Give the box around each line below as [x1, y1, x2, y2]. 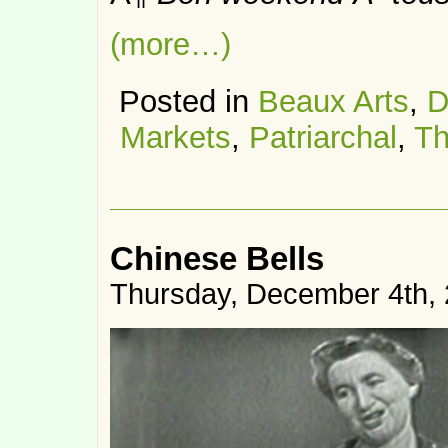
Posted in [119, 84, 258, 119]
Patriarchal [248, 120, 397, 155]
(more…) [110, 27, 231, 62]
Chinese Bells [110, 240, 324, 277]
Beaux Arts [258, 84, 409, 119]
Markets [119, 120, 231, 155]
